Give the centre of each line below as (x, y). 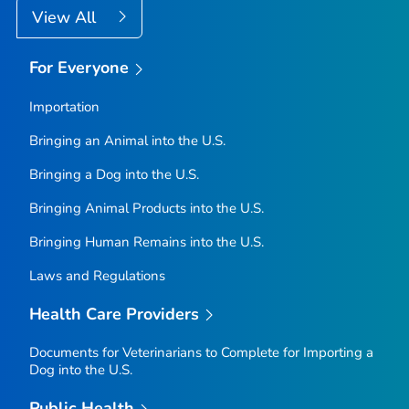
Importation (64, 106)
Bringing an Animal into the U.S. (127, 140)
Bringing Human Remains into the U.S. (146, 241)
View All (66, 17)
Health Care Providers (114, 314)
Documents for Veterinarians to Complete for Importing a (201, 353)
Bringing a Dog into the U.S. (114, 174)
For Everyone (79, 68)
